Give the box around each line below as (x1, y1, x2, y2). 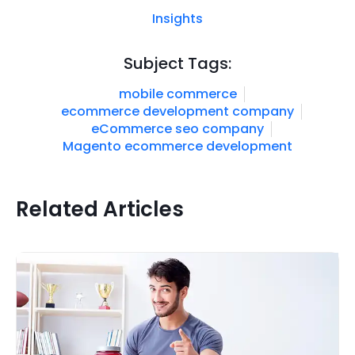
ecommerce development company (61, 102, 294, 120)
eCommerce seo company (91, 120, 264, 138)
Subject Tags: (124, 52, 231, 74)
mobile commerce (118, 85, 237, 103)
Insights (152, 10, 203, 28)
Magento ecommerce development (63, 137, 292, 155)
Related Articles (16, 195, 184, 223)
